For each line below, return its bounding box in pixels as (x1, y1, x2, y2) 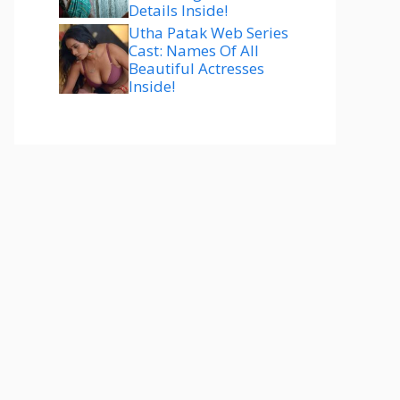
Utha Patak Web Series (129, 22, 288, 43)
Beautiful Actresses (129, 58, 264, 79)
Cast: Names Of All (129, 40, 259, 61)
